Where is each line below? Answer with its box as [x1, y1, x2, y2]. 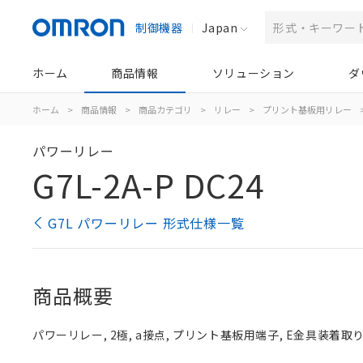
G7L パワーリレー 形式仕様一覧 [48, 213, 245, 233]
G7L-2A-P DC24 [32, 161, 264, 208]
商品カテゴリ [139, 103, 192, 116]
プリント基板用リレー [263, 103, 352, 116]
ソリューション [211, 65, 295, 81]
